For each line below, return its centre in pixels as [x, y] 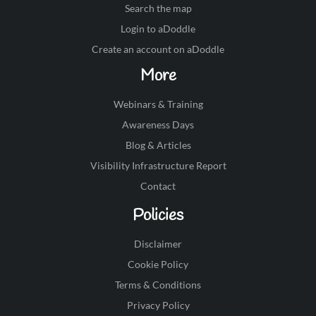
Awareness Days [158, 125]
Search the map [158, 8]
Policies [158, 216]
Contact [158, 186]
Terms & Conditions [158, 285]
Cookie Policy [158, 265]
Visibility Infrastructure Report [158, 166]
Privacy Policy [158, 305]
